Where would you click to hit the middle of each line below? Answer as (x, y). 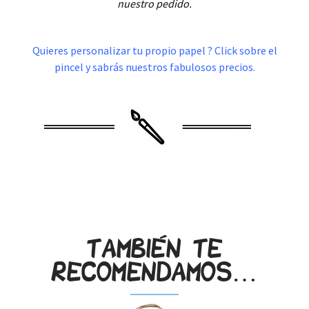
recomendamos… (154, 272)
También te (154, 249)
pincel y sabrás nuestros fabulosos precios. (154, 67)
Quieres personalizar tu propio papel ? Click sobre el (154, 51)
